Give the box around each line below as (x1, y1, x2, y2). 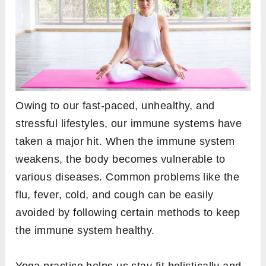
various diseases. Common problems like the (15, 171, 240, 183)
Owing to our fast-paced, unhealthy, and (15, 100, 215, 112)
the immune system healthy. (15, 224, 155, 237)
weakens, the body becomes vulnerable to (15, 153, 226, 166)
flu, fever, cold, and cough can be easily (15, 189, 214, 201)
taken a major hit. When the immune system (15, 135, 235, 148)
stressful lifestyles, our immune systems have (15, 118, 242, 130)
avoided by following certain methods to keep (15, 207, 240, 219)
